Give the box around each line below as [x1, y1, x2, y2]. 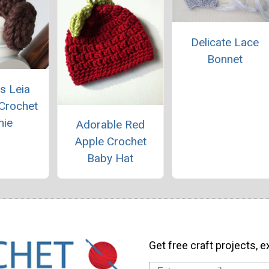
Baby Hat [87, 151, 134, 165]
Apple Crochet [74, 134, 147, 148]
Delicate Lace [191, 35, 259, 49]
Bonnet [207, 52, 243, 66]
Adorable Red [76, 117, 145, 131]
